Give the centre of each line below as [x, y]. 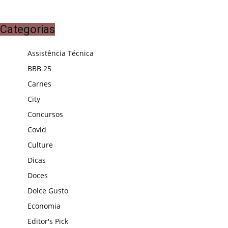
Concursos [45, 115]
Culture [40, 145]
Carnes [39, 84]
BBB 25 [39, 69]
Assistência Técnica [61, 53]
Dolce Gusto [48, 191]
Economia [44, 206]
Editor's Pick [48, 221]
